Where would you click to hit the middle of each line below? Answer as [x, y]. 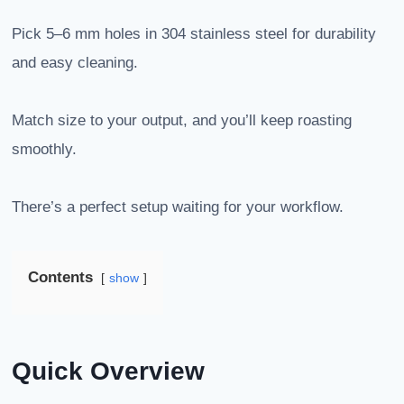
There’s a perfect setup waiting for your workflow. [178, 207]
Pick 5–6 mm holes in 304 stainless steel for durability [194, 34]
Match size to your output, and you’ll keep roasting [182, 121]
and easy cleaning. [75, 63]
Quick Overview [108, 372]
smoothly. [44, 150]
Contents [60, 278]
